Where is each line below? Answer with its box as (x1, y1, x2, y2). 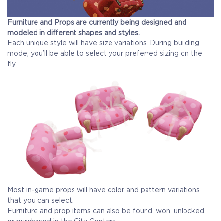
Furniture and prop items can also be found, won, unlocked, (7, 206, 206, 215)
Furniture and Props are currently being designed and (7, 18, 186, 26)
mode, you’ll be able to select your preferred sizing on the (7, 49, 202, 57)
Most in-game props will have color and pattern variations (7, 185, 200, 194)
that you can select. (7, 196, 74, 204)
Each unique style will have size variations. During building (7, 38, 199, 47)
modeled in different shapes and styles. (7, 28, 140, 37)
